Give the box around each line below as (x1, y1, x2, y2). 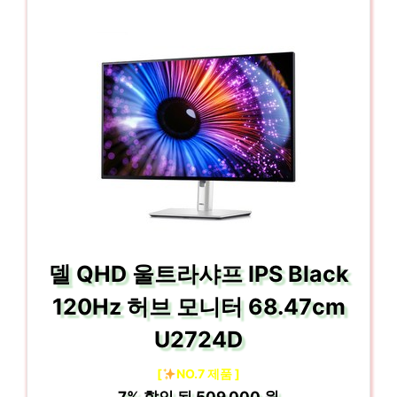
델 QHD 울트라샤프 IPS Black (48, 261, 349, 287)
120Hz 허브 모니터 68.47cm (51, 293, 346, 320)
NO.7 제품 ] (175, 366, 240, 381)
